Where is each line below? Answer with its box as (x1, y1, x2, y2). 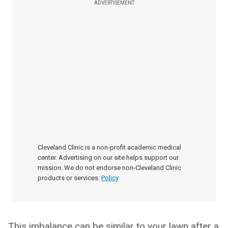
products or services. (38, 174, 100, 182)
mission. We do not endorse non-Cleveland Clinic (38, 164, 181, 172)
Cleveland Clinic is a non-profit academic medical (38, 144, 181, 151)
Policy (101, 174, 119, 182)
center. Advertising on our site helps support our (38, 154, 179, 161)
